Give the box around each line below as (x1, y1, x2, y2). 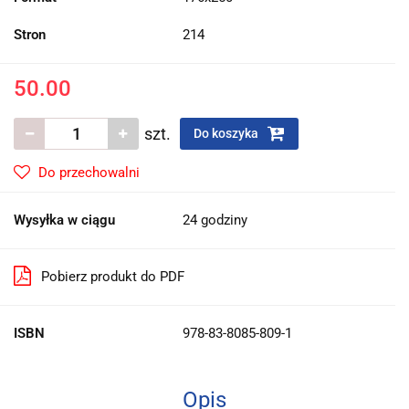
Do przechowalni (38, 163, 140, 181)
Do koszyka (194, 125, 261, 141)
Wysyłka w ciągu (14, 211, 115, 228)
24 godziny (183, 211, 247, 228)
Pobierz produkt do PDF (41, 267, 184, 285)
